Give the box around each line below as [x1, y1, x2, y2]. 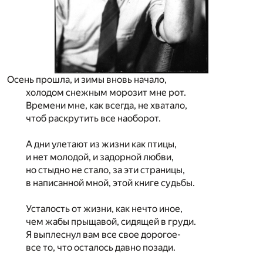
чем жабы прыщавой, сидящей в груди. [26, 216, 196, 228]
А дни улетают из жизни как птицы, [26, 139, 177, 150]
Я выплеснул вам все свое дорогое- [26, 229, 181, 241]
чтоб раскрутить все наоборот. [26, 113, 161, 124]
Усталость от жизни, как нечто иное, [26, 203, 183, 215]
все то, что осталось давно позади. [26, 242, 176, 254]
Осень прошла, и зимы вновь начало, [7, 74, 167, 86]
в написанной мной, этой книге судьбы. [26, 177, 195, 189]
